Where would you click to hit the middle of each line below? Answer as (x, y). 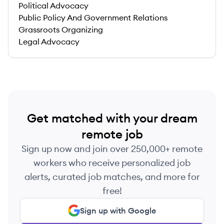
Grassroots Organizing (61, 29)
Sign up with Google (118, 210)
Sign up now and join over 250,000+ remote (112, 149)
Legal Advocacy (49, 41)
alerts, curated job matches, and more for (112, 177)
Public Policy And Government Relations (93, 17)
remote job (112, 134)
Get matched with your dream (112, 118)
